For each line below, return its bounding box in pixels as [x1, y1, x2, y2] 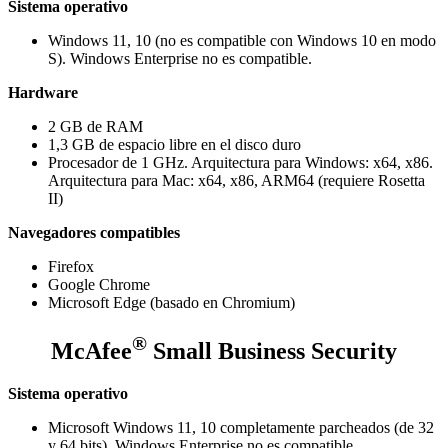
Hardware [8, 84, 78, 102]
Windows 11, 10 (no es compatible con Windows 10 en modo [48, 32, 436, 50]
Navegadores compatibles [8, 224, 180, 242]
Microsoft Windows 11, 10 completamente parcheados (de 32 [48, 419, 434, 437]
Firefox [48, 258, 94, 276]
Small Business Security [147, 338, 397, 365]
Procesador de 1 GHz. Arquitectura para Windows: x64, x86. [48, 154, 433, 172]
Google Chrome [48, 276, 150, 294]
